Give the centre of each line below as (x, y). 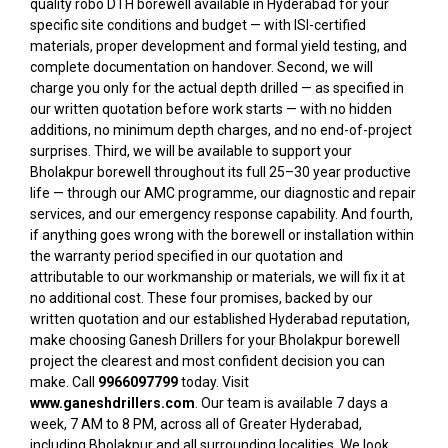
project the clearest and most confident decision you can (207, 361)
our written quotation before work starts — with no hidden (211, 109)
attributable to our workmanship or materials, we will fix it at (217, 277)
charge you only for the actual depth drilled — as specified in (217, 88)
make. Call (64, 382)
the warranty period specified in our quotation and (186, 256)
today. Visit (213, 382)
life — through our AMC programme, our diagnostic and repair (223, 193)
